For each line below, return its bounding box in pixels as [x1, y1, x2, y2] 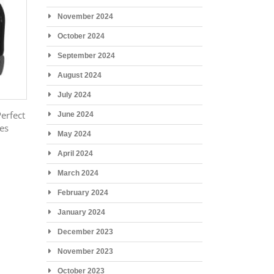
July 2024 [57, 90, 91, 99]
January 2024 [57, 207, 105, 217]
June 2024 [57, 109, 94, 119]
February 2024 [57, 188, 108, 197]
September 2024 [57, 51, 115, 60]
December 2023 [57, 227, 113, 236]
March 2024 [57, 168, 98, 177]
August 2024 [57, 70, 102, 80]
